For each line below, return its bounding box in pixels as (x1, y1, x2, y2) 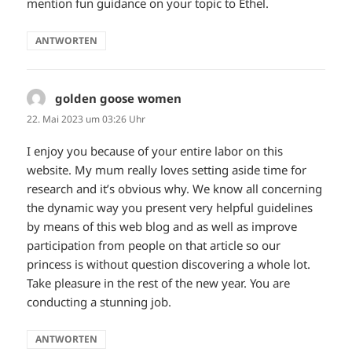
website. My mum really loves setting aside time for (27, 162, 307, 178)
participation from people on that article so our (27, 237, 281, 254)
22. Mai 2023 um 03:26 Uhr (27, 112, 146, 126)
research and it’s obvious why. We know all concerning (27, 181, 323, 197)
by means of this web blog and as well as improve (27, 218, 298, 235)
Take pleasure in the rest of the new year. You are (27, 275, 291, 291)
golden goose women (55, 90, 182, 106)
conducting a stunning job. (27, 294, 172, 310)
